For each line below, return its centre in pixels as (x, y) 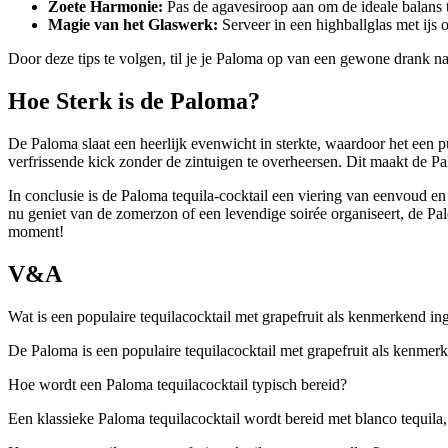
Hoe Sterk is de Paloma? (134, 100)
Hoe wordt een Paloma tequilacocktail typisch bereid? (177, 384)
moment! (36, 231)
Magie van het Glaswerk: (133, 25)
